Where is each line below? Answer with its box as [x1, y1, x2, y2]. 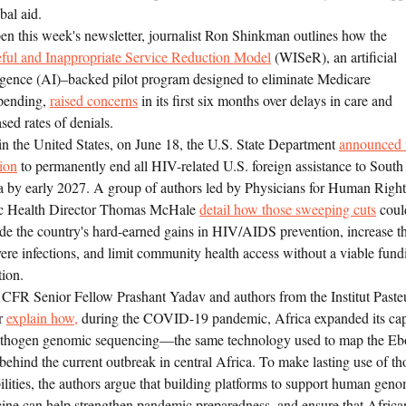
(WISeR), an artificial [271, 47, 397, 67]
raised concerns [50, 91, 138, 111]
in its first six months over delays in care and [138, 91, 392, 111]
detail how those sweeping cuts [199, 199, 376, 219]
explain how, [6, 308, 78, 328]
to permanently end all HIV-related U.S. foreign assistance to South [17, 156, 403, 176]
